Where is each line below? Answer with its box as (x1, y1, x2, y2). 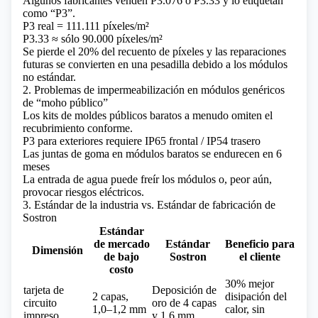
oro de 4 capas (152, 297, 216, 309)
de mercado (93, 238, 150, 250)
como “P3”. (23, 7, 75, 19)
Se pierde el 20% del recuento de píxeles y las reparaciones (23, 45, 286, 57)
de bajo (104, 251, 139, 263)
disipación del (225, 290, 287, 302)
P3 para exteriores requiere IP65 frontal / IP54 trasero (23, 135, 261, 147)
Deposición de (152, 284, 216, 296)
